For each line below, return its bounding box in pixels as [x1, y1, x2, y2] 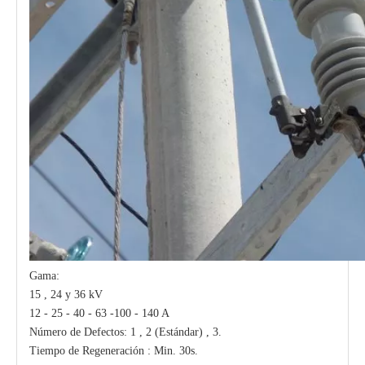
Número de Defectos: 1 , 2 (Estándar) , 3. [29, 325, 222, 338]
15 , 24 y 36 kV [29, 288, 103, 301]
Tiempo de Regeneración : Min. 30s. [29, 344, 198, 357]
